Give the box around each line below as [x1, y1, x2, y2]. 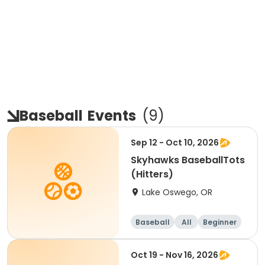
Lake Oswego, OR [142, 186, 212, 198]
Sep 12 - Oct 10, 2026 [131, 137, 219, 148]
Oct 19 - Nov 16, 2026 [131, 249, 218, 261]
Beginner [203, 217, 237, 227]
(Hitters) [131, 167, 173, 181]
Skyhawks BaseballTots [131, 153, 245, 167]
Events [88, 106, 136, 125]
